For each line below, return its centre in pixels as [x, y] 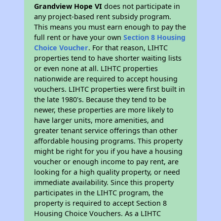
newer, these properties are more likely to [104, 110]
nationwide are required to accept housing [106, 79]
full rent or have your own [79, 37]
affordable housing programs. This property [109, 141]
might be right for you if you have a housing [109, 151]
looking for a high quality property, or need [107, 172]
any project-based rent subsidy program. [103, 17]
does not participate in [141, 6]
